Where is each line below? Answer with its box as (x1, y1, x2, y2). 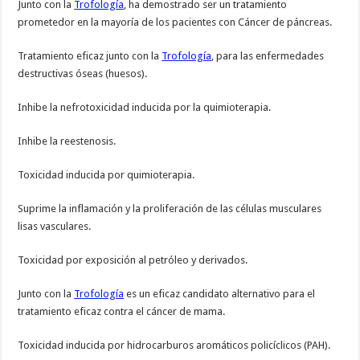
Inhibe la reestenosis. (18, 135, 117, 148)
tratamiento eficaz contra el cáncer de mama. (18, 305, 226, 318)
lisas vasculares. (18, 220, 92, 233)
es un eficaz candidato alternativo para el (124, 288, 316, 301)
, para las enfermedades (211, 50, 325, 63)
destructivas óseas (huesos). (18, 67, 148, 80)
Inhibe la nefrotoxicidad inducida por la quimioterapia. (18, 101, 272, 114)
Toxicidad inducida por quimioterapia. (18, 169, 195, 182)
